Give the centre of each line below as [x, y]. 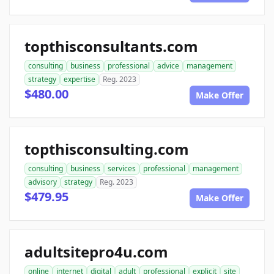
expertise [80, 79]
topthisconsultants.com [111, 46]
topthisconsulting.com [107, 149]
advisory [43, 182]
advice [168, 66]
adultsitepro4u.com [96, 252]
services [122, 168]
